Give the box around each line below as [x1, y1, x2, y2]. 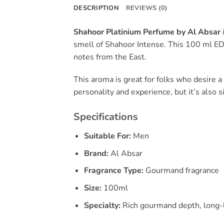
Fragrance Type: [83, 165, 143, 176]
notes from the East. [73, 51, 148, 62]
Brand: [83, 147, 108, 159]
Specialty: [83, 199, 120, 211]
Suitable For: [83, 130, 131, 142]
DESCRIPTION [73, 3, 119, 12]
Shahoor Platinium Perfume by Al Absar [73, 26, 220, 37]
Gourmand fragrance [143, 165, 219, 176]
